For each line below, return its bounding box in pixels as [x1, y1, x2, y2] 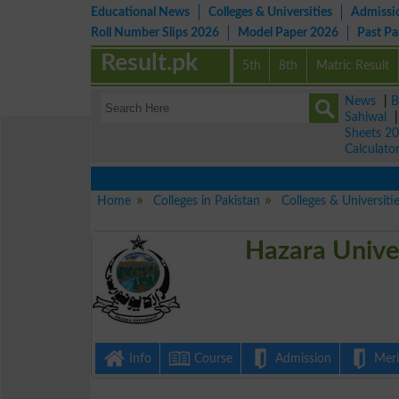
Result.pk [101, 51, 199, 75]
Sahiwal [345, 110, 387, 124]
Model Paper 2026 [238, 26, 338, 39]
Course [190, 351, 232, 365]
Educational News [91, 5, 190, 19]
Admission [271, 351, 331, 365]
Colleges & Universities [208, 5, 332, 19]
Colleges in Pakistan [152, 194, 260, 208]
